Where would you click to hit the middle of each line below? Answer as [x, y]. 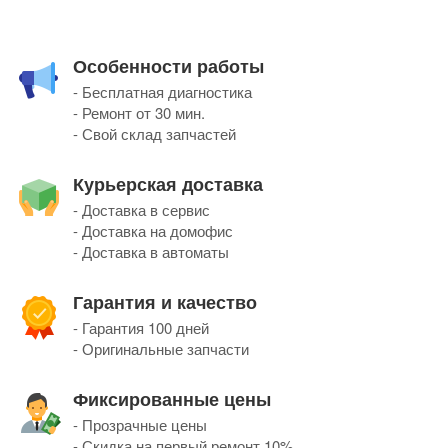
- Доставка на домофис [153, 230]
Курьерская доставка [168, 183]
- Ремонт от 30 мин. [139, 112]
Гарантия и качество [165, 301]
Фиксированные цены [172, 398]
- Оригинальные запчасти [161, 348]
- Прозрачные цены [140, 424]
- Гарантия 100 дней [141, 327]
